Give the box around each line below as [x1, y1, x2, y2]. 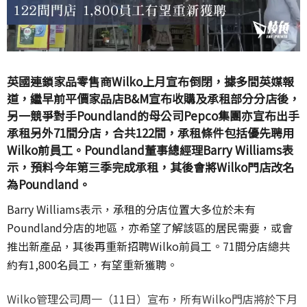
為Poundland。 [7, 175, 90, 193]
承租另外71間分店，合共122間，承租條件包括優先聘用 [7, 123, 294, 141]
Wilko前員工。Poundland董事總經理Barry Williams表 [7, 140, 293, 158]
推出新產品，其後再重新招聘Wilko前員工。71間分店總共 [7, 237, 290, 254]
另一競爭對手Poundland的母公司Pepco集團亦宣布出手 [7, 106, 299, 124]
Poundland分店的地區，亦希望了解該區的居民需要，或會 [7, 219, 293, 236]
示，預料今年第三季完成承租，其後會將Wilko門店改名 [7, 158, 294, 175]
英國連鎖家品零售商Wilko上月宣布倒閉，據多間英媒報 [7, 72, 294, 90]
